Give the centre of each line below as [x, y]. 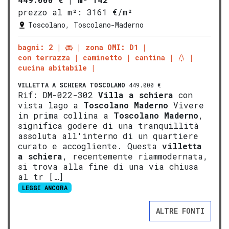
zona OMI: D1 [112, 48]
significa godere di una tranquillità [108, 126]
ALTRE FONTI [180, 211]
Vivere [186, 105]
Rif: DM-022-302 [58, 95]
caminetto [102, 58]
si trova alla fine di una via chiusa [108, 167]
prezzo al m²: [50, 12]
